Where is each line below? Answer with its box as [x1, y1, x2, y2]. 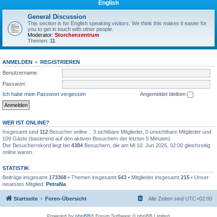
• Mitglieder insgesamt [126, 174, 181, 180]
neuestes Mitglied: [2, 181, 46, 187]
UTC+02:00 [185, 196, 212, 202]
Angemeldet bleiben [140, 91, 187, 97]
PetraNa [46, 181, 66, 187]
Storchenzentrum [55, 32, 99, 38]
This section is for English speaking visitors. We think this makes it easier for [28, 20, 207, 26]
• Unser [189, 174, 209, 180]
